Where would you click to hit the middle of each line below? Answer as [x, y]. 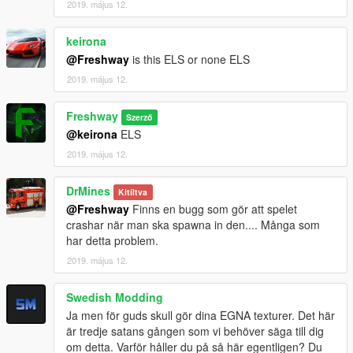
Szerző [139, 117]
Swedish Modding [115, 297]
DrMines [88, 191]
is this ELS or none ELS [190, 59]
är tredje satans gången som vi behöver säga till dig [195, 331]
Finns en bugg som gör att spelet [213, 209]
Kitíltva [133, 192]
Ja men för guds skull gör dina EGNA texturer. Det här [201, 315]
